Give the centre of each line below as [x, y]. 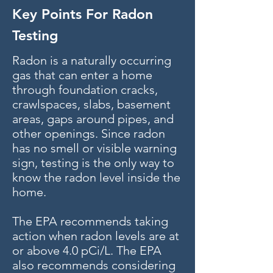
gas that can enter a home [82, 75]
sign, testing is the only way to [93, 163]
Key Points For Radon [83, 14]
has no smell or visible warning [94, 148]
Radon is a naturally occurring [92, 60]
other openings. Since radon [89, 133]
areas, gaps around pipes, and [93, 119]
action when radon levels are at [96, 236]
